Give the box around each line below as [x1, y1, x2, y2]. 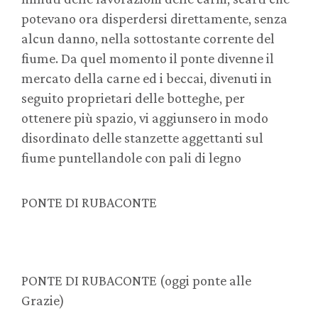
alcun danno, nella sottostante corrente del [21, 31, 275, 47]
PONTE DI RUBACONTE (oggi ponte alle [21, 273, 251, 289]
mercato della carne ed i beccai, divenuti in [21, 70, 272, 87]
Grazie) [21, 292, 65, 309]
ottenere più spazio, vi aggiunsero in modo [21, 110, 268, 126]
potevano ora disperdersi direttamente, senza [21, 11, 287, 27]
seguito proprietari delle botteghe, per [21, 90, 245, 106]
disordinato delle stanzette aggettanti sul [21, 130, 263, 146]
